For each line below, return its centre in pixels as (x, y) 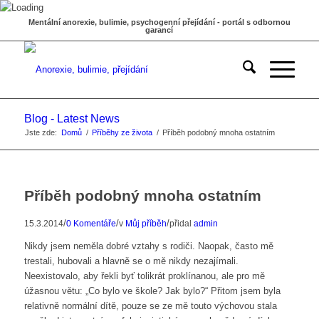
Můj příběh (146, 223)
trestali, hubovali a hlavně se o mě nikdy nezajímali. (131, 261)
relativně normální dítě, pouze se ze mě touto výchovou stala (150, 306)
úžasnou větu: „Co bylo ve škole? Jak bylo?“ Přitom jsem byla (152, 291)
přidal (181, 223)
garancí (159, 30)
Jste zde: (41, 132)
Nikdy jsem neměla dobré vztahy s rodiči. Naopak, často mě (148, 246)
